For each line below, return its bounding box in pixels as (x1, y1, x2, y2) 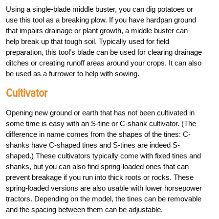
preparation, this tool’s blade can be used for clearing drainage (6, 48, 202, 57)
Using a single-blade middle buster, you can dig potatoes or (6, 5, 193, 14)
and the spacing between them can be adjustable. (6, 205, 163, 214)
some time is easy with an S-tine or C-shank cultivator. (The (6, 119, 196, 128)
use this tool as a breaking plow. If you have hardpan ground (6, 16, 196, 24)
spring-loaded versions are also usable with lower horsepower (6, 184, 202, 193)
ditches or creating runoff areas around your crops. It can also (6, 59, 201, 67)
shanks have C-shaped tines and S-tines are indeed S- (6, 141, 180, 150)
